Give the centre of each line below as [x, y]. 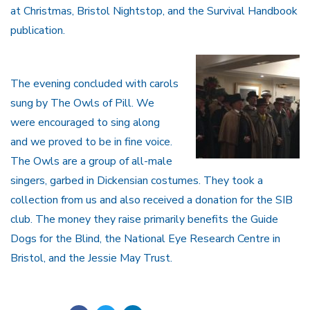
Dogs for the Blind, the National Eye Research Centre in [145, 239]
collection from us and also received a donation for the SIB [152, 200]
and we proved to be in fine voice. [91, 142]
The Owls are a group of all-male [91, 162]
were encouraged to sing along [85, 123]
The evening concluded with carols [94, 84]
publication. [38, 31]
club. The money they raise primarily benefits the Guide [144, 220]
